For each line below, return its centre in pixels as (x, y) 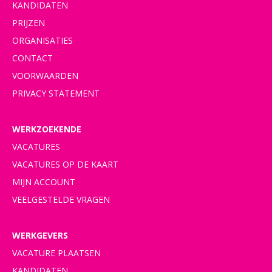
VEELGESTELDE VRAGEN (61, 199)
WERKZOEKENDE (47, 129)
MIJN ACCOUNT (44, 182)
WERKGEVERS (40, 235)
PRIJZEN (29, 23)
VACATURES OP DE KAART (65, 164)
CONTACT (32, 58)
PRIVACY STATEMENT (56, 93)
